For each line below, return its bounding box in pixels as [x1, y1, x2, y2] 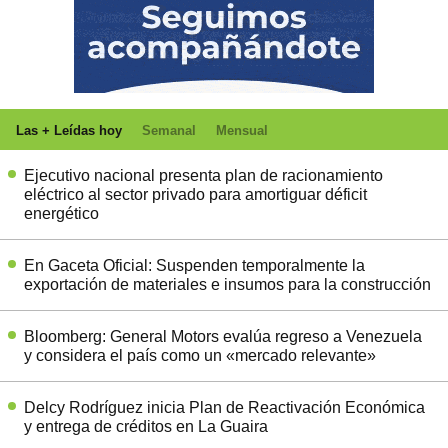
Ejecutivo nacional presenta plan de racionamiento [24, 166, 383, 184]
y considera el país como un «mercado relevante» [24, 346, 376, 364]
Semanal [142, 122, 196, 138]
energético [24, 204, 99, 222]
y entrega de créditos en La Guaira [24, 417, 268, 435]
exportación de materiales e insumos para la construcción [24, 275, 431, 293]
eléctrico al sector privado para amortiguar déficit [24, 185, 367, 203]
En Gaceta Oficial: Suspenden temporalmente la [24, 256, 365, 274]
